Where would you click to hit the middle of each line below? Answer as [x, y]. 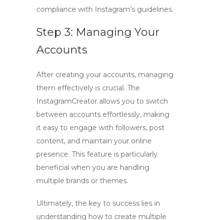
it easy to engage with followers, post [100, 128]
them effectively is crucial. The [88, 88]
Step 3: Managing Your [98, 32]
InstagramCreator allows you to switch [102, 101]
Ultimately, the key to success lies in [98, 203]
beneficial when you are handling [93, 167]
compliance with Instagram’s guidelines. [105, 9]
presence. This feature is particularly [97, 154]
